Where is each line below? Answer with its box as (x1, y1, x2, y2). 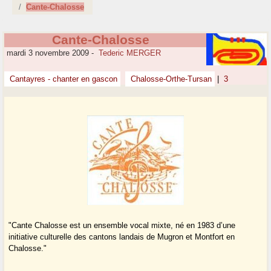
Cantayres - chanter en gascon (7, 74, 118, 84)
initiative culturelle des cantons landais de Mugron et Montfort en (8, 232, 235, 242)
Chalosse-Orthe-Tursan (128, 74, 212, 84)
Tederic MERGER (99, 48, 162, 58)
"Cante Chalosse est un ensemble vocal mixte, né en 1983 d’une (8, 221, 236, 230)
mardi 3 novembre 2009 (4, 48, 90, 58)
